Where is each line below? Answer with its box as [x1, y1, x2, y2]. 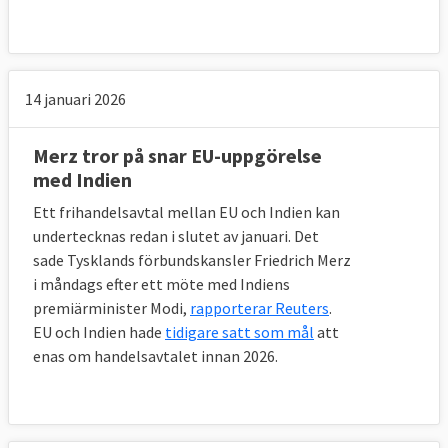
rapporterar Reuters [190, 298, 329, 319]
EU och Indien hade [33, 322, 165, 343]
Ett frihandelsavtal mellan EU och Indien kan [33, 202, 340, 223]
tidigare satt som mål [165, 322, 314, 343]
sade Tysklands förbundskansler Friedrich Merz [33, 250, 351, 271]
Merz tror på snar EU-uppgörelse [33, 143, 322, 169]
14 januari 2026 [25, 89, 126, 110]
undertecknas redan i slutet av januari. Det [33, 226, 319, 247]
